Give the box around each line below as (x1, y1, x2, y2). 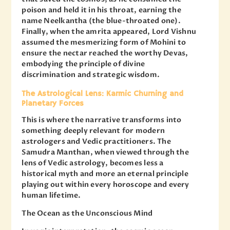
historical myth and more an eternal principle (22, 169, 188, 179)
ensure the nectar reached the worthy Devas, (22, 48, 188, 59)
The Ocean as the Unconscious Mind (22, 208, 153, 219)
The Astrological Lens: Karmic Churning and (22, 89, 184, 99)
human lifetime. (22, 190, 81, 201)
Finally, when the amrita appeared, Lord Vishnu (22, 27, 197, 37)
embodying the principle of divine (22, 59, 145, 69)
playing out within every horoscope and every (22, 180, 189, 190)
